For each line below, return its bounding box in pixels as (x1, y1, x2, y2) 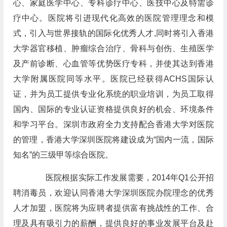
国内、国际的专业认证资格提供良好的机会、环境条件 (13, 105, 214, 113)
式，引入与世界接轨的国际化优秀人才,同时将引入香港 (13, 29, 214, 37)
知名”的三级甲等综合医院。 (13, 150, 113, 159)
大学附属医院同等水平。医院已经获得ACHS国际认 (13, 74, 214, 83)
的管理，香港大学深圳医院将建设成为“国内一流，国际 (13, 135, 214, 144)
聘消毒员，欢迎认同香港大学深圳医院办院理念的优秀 (13, 188, 214, 197)
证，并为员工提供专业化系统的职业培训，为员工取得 (13, 90, 214, 98)
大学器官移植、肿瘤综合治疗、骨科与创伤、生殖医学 (13, 44, 214, 53)
